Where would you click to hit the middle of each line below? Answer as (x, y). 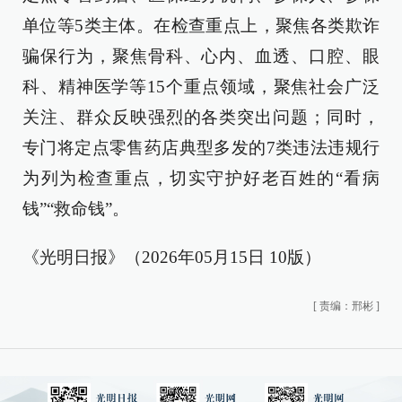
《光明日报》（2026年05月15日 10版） (172, 257)
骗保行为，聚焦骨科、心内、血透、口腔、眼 (201, 56)
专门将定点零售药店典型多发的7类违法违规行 (201, 148)
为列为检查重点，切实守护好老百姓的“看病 (201, 178)
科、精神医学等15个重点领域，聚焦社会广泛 (201, 87)
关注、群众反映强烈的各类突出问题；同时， (201, 117)
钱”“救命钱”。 (76, 209)
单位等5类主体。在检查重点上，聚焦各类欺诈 (201, 26)
